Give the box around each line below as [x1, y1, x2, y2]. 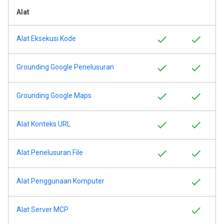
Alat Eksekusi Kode [16, 34, 76, 42]
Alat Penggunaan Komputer [16, 177, 104, 185]
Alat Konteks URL [16, 120, 70, 128]
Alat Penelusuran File [16, 148, 83, 156]
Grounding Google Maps [16, 91, 91, 99]
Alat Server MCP [16, 205, 68, 213]
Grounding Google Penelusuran [16, 63, 114, 71]
